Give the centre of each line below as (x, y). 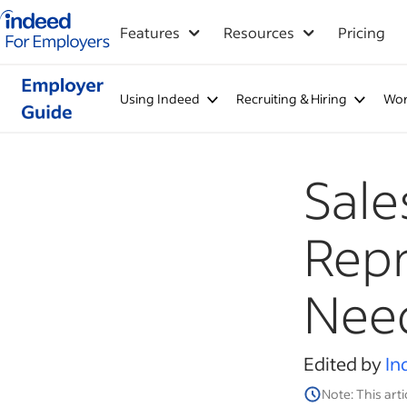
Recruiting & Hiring (291, 99)
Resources (259, 32)
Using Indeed (159, 99)
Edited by (344, 363)
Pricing (362, 32)
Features (150, 32)
